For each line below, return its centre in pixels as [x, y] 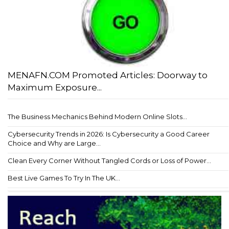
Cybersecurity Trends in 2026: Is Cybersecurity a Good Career [109, 134]
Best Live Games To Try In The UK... [64, 178]
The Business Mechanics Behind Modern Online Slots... [97, 116]
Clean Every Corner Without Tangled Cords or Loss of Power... [109, 160]
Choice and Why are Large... [54, 143]
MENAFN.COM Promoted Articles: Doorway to [108, 75]
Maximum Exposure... [55, 87]
